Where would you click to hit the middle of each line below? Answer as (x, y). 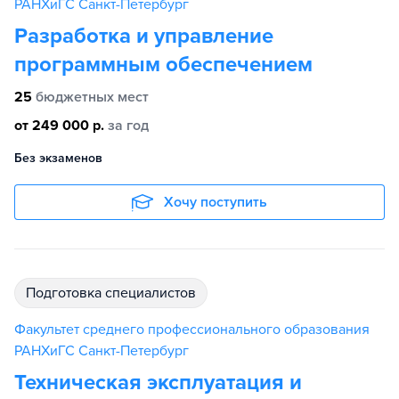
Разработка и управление (144, 36)
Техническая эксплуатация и (158, 383)
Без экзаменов (58, 158)
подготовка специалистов (116, 293)
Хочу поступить (216, 202)
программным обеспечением (163, 65)
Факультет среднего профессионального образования (192, 330)
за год (128, 126)
